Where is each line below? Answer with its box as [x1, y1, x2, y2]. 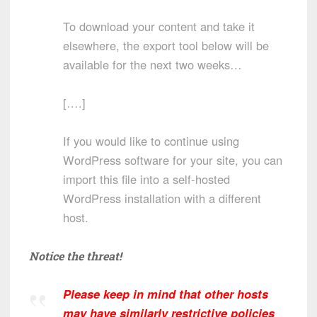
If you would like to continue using [63, 132, 239, 150]
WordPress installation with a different [63, 190, 261, 207]
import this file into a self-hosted [63, 171, 230, 188]
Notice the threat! [29, 248, 122, 264]
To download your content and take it [63, 18, 255, 35]
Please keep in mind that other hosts [63, 285, 268, 303]
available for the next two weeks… [63, 56, 242, 74]
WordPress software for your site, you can [63, 151, 282, 169]
